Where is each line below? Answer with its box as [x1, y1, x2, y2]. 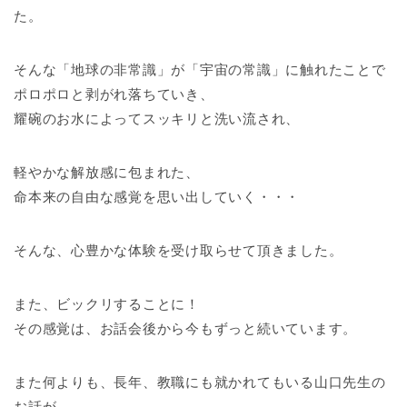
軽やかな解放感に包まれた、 [14, 164, 200, 180]
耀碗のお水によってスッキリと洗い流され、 [14, 110, 301, 126]
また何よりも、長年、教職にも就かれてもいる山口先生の [14, 373, 386, 390]
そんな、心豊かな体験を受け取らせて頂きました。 [14, 242, 343, 258]
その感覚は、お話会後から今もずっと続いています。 [14, 320, 358, 336]
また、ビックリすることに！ [14, 295, 200, 312]
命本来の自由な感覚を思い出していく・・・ [14, 188, 301, 204]
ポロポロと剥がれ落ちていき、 [14, 85, 214, 102]
